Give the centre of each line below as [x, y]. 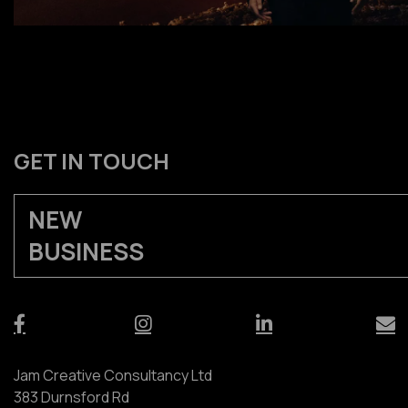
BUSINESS [86, 252]
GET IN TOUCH [92, 161]
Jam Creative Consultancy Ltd [113, 376]
